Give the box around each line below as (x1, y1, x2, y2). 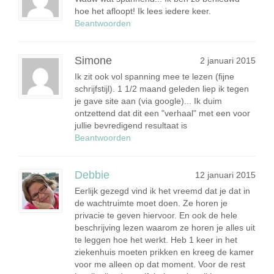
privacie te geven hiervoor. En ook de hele (75, 210, 237, 220)
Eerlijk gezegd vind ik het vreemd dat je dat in (75, 185, 250, 196)
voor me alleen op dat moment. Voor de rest (75, 259, 245, 269)
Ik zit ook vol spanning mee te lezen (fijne (75, 71, 234, 81)
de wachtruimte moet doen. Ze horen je (75, 198, 228, 208)
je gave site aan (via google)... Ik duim (75, 95, 222, 106)
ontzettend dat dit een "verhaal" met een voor (75, 108, 250, 118)
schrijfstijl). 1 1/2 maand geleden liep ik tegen (75, 83, 249, 94)
